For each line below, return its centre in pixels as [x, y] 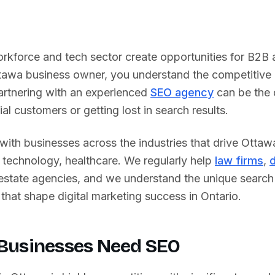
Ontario [219, 196]
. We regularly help [166, 161]
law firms [239, 161]
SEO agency [182, 92]
